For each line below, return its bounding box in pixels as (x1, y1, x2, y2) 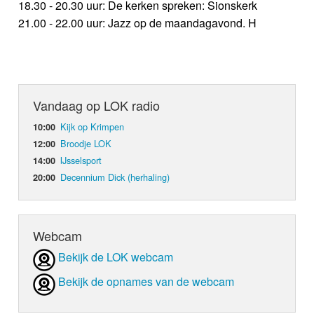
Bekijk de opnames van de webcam (58, 273, 235, 290)
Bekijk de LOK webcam (58, 249, 174, 266)
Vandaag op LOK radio (33, 96, 161, 115)
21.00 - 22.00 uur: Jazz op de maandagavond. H (18, 15, 257, 32)
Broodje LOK (60, 137, 112, 151)
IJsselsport (60, 153, 102, 168)
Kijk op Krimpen (60, 120, 125, 134)
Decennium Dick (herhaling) (60, 170, 170, 184)
